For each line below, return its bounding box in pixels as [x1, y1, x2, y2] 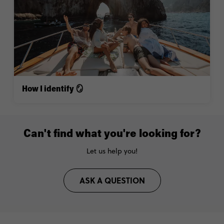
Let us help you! [86, 145, 137, 156]
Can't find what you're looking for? [23, 128, 200, 140]
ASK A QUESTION [79, 174, 145, 186]
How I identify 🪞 [22, 85, 83, 93]
